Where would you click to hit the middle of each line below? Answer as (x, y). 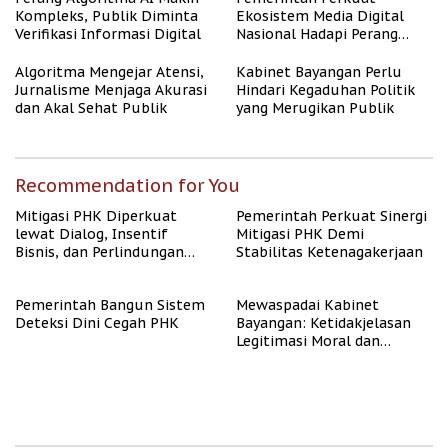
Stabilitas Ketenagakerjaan (329, 252)
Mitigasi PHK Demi (300, 234)
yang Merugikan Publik (315, 108)
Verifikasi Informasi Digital (108, 34)
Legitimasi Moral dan (308, 341)
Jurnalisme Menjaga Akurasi (111, 90)
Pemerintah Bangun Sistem (110, 305)
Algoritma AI (280, 52)
